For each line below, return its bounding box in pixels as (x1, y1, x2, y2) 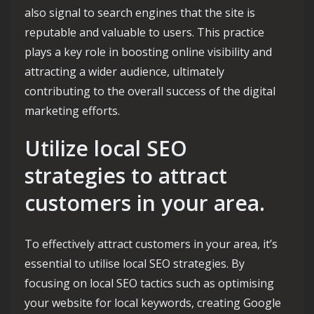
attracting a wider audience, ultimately (25, 64, 224, 80)
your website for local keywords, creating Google (25, 295, 281, 311)
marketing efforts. (25, 103, 120, 119)
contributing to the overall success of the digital (25, 83, 275, 100)
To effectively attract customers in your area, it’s (25, 236, 278, 252)
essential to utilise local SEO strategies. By (25, 256, 245, 272)
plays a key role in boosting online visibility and (25, 44, 272, 60)
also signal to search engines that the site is (25, 5, 255, 21)
